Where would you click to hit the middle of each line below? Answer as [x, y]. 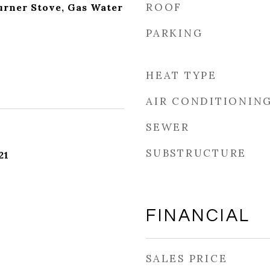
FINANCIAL [198, 216]
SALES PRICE [187, 259]
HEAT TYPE [181, 75]
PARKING [174, 33]
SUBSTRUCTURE [196, 153]
